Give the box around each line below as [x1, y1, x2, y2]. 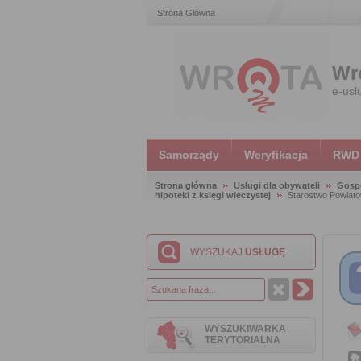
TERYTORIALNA [205, 334, 280, 346]
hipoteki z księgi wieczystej [155, 190, 271, 200]
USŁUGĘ [245, 247, 285, 258]
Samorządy [159, 148, 219, 161]
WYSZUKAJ [190, 247, 245, 258]
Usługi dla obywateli [234, 180, 320, 190]
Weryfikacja [244, 148, 308, 161]
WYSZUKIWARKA [205, 323, 286, 334]
